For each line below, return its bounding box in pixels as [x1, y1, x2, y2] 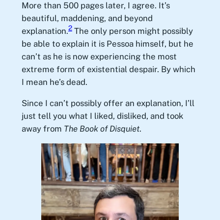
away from [21, 123, 64, 134]
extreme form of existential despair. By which [21, 64, 195, 74]
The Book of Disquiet [63, 123, 139, 134]
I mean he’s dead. [21, 77, 87, 87]
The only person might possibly [72, 26, 193, 36]
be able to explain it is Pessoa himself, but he [21, 38, 193, 49]
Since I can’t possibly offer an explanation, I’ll [21, 98, 194, 108]
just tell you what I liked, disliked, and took [21, 110, 183, 121]
